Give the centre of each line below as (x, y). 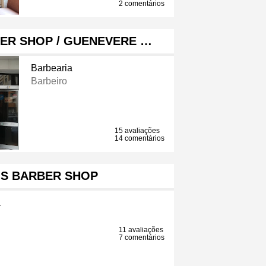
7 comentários (142, 238)
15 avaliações (137, 131)
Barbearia (51, 68)
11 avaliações (141, 230)
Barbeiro (49, 81)
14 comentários (140, 139)
